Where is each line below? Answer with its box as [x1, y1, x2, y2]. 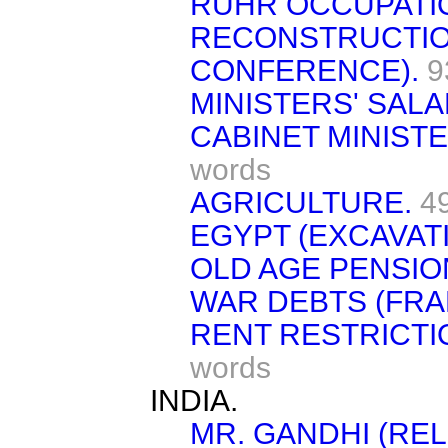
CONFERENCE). [190, 54, 419, 87]
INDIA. [150, 384, 238, 417]
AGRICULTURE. [190, 186, 412, 219]
